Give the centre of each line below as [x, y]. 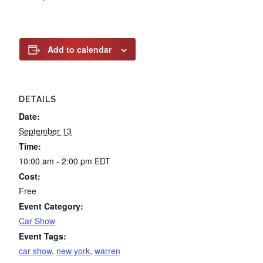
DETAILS [38, 99]
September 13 [45, 131]
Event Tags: [43, 236]
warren [107, 251]
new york [73, 251]
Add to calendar [80, 49]
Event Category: [51, 206]
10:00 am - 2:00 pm [57, 161]
